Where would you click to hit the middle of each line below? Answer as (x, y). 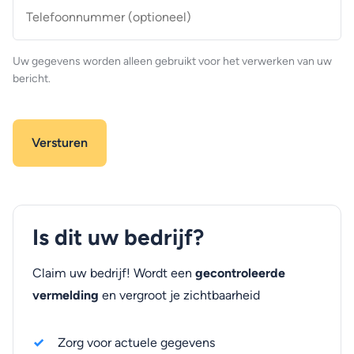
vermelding (66, 295)
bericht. (32, 79)
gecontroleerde (240, 273)
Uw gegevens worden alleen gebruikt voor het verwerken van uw (172, 61)
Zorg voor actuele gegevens (136, 343)
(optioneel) (41, 26)
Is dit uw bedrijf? (118, 237)
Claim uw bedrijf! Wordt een (114, 273)
